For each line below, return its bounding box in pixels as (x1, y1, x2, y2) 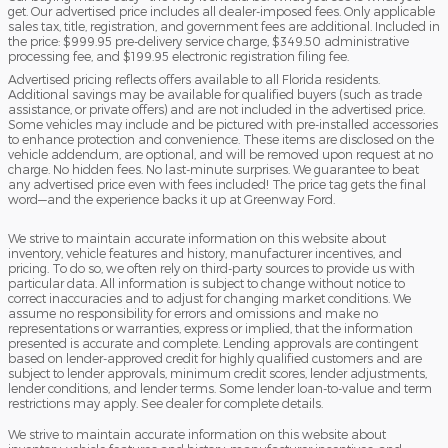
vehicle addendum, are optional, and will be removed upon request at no (8, 147, 433, 162)
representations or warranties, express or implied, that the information (8, 321, 413, 336)
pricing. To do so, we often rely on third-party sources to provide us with (8, 261, 415, 276)
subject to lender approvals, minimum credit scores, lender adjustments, (8, 366, 427, 381)
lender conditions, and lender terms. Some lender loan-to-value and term (8, 381, 432, 396)
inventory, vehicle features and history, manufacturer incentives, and (8, 246, 402, 261)
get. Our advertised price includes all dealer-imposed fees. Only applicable (8, 4, 435, 19)
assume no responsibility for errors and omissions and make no (8, 306, 378, 321)
